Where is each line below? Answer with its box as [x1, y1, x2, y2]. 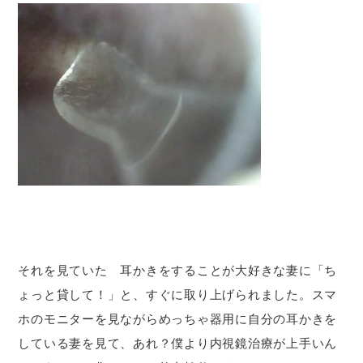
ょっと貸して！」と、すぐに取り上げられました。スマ [18, 287, 338, 301]
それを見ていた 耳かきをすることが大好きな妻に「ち [18, 263, 338, 277]
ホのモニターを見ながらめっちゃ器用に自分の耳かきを [18, 311, 338, 326]
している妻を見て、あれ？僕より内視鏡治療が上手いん [18, 335, 338, 350]
